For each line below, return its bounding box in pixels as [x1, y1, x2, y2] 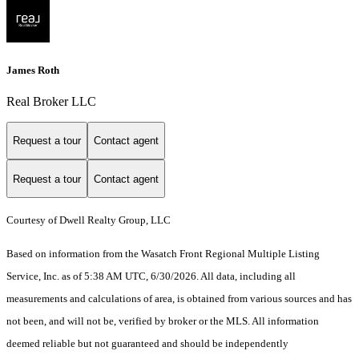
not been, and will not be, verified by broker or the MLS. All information [6, 315, 319, 328]
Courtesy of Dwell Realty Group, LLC [6, 214, 171, 227]
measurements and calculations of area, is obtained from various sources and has [6, 292, 352, 305]
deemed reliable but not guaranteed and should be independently [6, 337, 288, 350]
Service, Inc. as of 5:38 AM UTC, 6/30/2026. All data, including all [6, 270, 296, 283]
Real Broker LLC [6, 94, 96, 108]
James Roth [6, 63, 59, 76]
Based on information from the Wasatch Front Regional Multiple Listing [6, 248, 320, 260]
